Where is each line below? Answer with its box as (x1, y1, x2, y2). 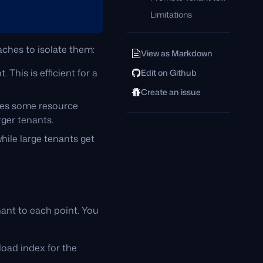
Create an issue (141, 86, 201, 97)
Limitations (150, 9, 192, 20)
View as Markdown (141, 48, 213, 59)
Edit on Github (141, 67, 197, 78)
